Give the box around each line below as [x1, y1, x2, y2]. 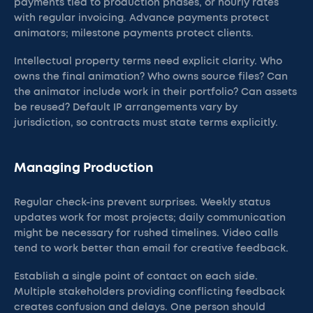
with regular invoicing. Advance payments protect [14, 13, 269, 23]
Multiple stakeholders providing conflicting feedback [14, 287, 285, 297]
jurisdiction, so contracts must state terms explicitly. [14, 118, 278, 128]
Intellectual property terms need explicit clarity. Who [14, 57, 282, 66]
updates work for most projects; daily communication [14, 213, 286, 223]
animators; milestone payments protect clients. [14, 29, 254, 38]
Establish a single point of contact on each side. [14, 272, 258, 282]
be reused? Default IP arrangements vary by [14, 103, 238, 112]
